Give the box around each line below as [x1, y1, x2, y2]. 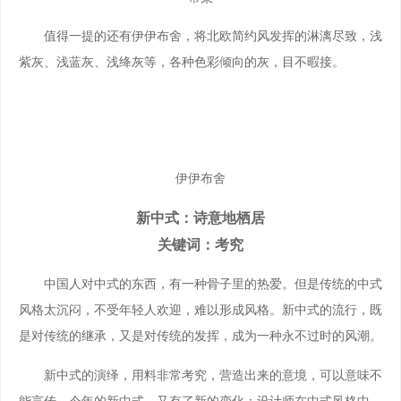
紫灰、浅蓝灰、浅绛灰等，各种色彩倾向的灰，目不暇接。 [19, 55, 345, 70]
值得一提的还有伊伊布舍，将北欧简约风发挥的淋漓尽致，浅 [19, 29, 382, 44]
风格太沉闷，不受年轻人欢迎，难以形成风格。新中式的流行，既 [19, 303, 382, 318]
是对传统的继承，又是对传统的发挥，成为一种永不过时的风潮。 [19, 328, 382, 344]
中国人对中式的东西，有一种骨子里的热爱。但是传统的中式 [19, 277, 382, 292]
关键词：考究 [158, 235, 243, 253]
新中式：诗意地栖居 [136, 209, 265, 226]
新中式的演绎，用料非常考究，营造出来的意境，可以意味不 [19, 367, 382, 382]
